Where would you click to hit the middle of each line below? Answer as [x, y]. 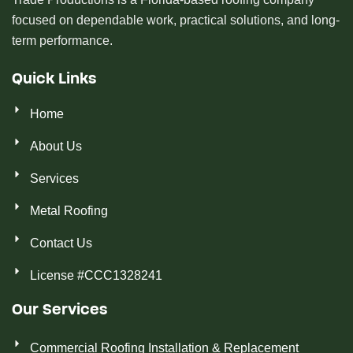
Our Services [59, 310]
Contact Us [61, 243]
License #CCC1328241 [96, 275]
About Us [56, 146]
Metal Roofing [69, 211]
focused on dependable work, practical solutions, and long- [176, 20]
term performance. [62, 41]
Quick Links [54, 79]
